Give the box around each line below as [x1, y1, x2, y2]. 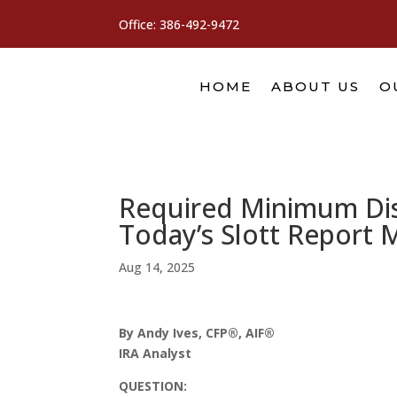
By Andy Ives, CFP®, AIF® [119, 323, 276, 341]
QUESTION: [119, 377, 188, 394]
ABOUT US [271, 77, 360, 95]
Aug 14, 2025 [119, 258, 196, 276]
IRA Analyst [119, 344, 192, 362]
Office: [119, 15, 160, 33]
